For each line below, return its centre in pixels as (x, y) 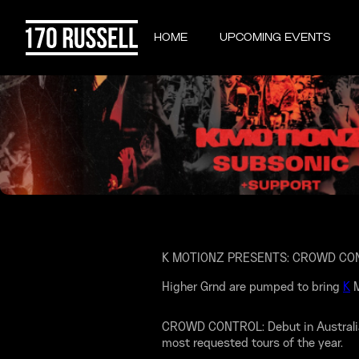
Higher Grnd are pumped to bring (252, 288)
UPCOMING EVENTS (275, 38)
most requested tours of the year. (252, 344)
